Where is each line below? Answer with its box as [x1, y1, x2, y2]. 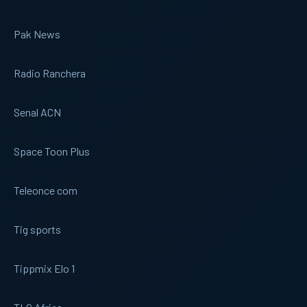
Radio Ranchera [14, 66, 86, 79]
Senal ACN [14, 105, 61, 119]
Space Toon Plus [14, 144, 90, 158]
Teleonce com [14, 183, 77, 197]
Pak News [14, 27, 60, 40]
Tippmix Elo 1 [14, 261, 75, 275]
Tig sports [14, 222, 61, 236]
